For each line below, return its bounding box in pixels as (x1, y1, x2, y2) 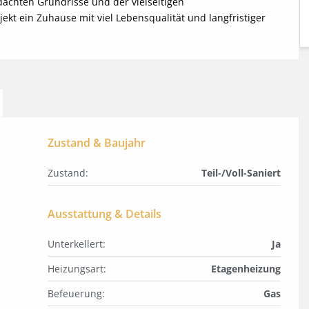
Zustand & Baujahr (48, 135, 146, 151)
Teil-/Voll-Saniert (201, 166, 281, 180)
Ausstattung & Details (48, 206, 161, 222)
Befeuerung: (48, 287, 105, 301)
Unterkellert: (48, 237, 106, 251)
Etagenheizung (211, 262, 281, 276)
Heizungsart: (48, 262, 106, 276)
